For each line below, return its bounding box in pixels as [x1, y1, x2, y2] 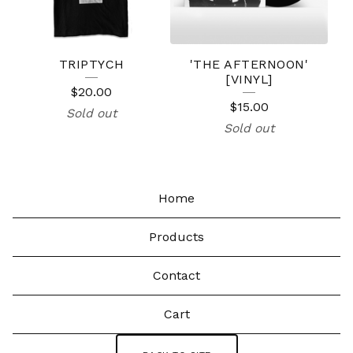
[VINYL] [225, 72, 273, 87]
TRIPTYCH [58, 57, 124, 72]
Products [149, 229, 204, 245]
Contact [153, 268, 200, 284]
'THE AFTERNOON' [189, 57, 309, 72]
